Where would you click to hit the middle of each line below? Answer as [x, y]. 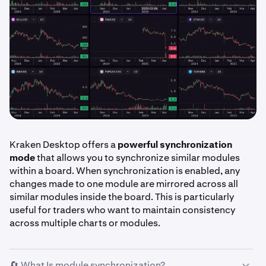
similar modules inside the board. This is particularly [122, 197]
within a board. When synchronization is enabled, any [125, 171]
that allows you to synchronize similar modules [137, 158]
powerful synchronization [175, 145]
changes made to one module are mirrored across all [124, 184]
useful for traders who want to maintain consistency [122, 210]
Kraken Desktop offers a [64, 145]
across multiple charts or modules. [85, 223]
